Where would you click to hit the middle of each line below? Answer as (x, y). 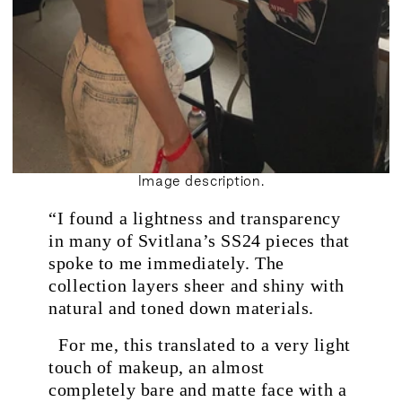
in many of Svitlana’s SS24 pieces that (200, 240)
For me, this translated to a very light (200, 345)
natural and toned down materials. (184, 307)
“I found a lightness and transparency (195, 218)
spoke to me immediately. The (167, 262)
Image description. (201, 180)
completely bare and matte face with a (198, 390)
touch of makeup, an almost (157, 367)
